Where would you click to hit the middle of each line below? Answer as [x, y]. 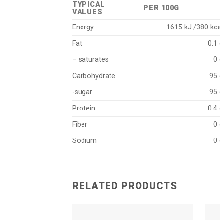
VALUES [87, 12]
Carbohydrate [94, 76]
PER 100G [161, 8]
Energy [83, 27]
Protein [84, 109]
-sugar [82, 92]
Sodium [84, 141]
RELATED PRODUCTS [125, 186]
